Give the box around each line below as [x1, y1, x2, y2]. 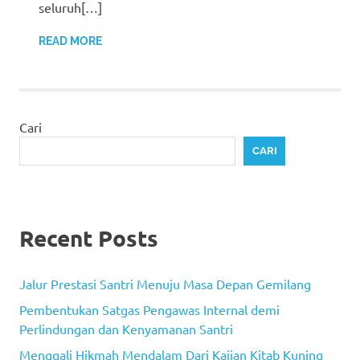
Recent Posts [19, 223, 158, 252]
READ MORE [39, 35, 102, 47]
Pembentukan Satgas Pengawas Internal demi [19, 301, 280, 317]
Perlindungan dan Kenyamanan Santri [19, 320, 233, 337]
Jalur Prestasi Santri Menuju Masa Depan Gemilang [19, 275, 311, 292]
